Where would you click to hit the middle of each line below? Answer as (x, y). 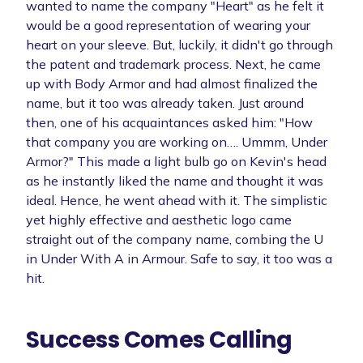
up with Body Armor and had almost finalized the (172, 83)
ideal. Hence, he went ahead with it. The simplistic (177, 200)
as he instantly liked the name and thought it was (175, 180)
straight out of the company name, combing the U (175, 239)
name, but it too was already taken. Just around (165, 102)
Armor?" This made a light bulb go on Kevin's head (176, 161)
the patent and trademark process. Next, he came (173, 64)
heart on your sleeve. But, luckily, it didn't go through (179, 44)
